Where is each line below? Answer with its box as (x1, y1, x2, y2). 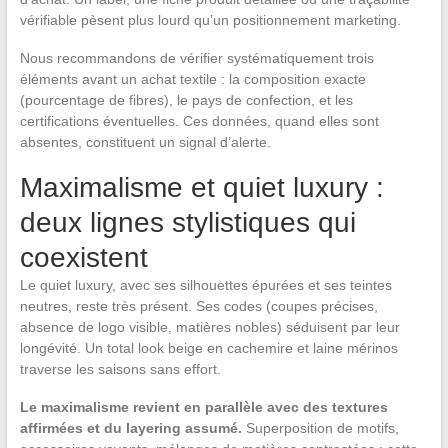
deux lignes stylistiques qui (19, 207, 356, 239)
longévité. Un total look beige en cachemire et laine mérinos (19, 340, 398, 357)
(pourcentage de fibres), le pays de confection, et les (19, 92, 353, 109)
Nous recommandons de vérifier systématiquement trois (19, 50, 374, 67)
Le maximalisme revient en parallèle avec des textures (19, 399, 388, 416)
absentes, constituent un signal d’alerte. (19, 134, 271, 151)
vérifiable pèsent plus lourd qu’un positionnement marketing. (19, 12, 401, 29)
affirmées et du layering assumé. (19, 420, 242, 437)
